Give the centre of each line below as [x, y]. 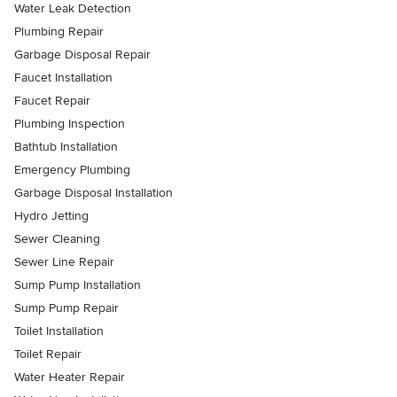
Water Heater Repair [70, 378]
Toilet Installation [59, 331]
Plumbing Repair [59, 32]
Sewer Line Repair [64, 262]
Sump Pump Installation [78, 285]
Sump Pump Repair [66, 308]
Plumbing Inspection [70, 124]
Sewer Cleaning [57, 239]
